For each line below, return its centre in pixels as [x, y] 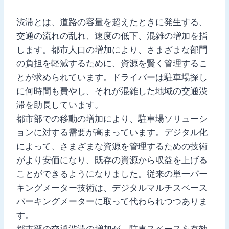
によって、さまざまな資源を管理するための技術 [112, 146]
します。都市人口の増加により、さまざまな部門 [112, 49]
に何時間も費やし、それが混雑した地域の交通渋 [112, 91]
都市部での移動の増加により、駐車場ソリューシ [112, 118]
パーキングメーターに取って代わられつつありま [112, 201]
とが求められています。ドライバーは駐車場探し [112, 77]
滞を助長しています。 [60, 105]
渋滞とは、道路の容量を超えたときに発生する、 [112, 22]
